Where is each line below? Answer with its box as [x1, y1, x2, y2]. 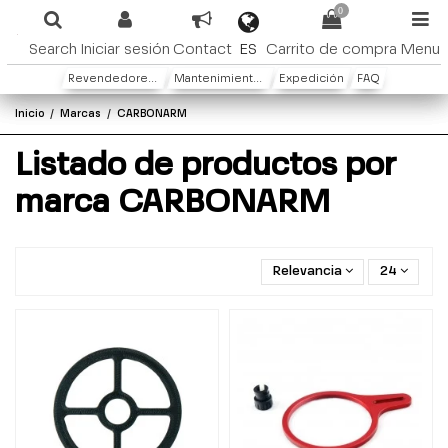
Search [28, 42, 77, 58]
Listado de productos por [15, 151, 396, 183]
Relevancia [272, 265, 342, 279]
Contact [172, 42, 232, 58]
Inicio [15, 108, 44, 119]
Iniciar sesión [79, 42, 170, 58]
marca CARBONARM [15, 188, 330, 220]
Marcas [60, 108, 102, 119]
